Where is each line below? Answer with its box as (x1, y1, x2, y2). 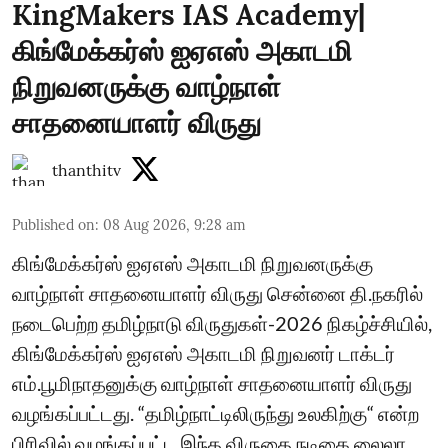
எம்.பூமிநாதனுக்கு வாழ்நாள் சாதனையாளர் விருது (12, 370, 412, 395)
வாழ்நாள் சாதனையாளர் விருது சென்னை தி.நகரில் (12, 280, 423, 305)
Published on (12, 215, 95, 234)
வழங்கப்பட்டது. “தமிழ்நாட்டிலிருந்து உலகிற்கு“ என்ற (12, 400, 419, 425)
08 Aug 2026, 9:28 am (103, 215, 246, 234)
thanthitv (52, 159, 121, 180)
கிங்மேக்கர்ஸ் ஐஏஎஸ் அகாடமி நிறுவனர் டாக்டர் (12, 340, 395, 365)
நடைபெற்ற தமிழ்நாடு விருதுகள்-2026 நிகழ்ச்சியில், (12, 310, 432, 335)
